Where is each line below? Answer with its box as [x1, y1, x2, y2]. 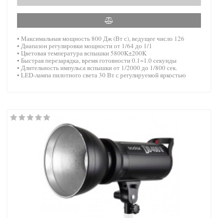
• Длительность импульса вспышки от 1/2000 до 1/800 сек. [17, 63, 177, 72]
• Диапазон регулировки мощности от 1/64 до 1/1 [17, 41, 152, 50]
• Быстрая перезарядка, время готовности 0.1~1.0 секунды [17, 55, 177, 65]
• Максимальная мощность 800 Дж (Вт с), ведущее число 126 [17, 34, 184, 43]
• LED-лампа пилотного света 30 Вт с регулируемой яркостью [17, 70, 186, 79]
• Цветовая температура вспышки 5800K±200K [17, 48, 146, 57]
